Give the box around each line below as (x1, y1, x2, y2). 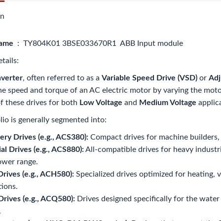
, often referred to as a (23, 74, 102, 82)
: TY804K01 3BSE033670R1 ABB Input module (17, 39, 183, 47)
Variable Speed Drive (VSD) (102, 74, 197, 82)
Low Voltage (79, 99, 122, 107)
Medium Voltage (139, 99, 196, 107)
